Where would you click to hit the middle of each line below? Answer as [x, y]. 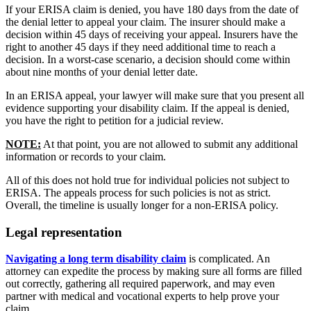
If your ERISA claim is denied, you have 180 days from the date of [152, 9]
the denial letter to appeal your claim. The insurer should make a [145, 22]
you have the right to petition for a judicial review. [115, 120]
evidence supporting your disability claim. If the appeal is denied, [148, 108]
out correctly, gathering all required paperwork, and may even [140, 284]
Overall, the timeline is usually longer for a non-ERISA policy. [142, 205]
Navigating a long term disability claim [96, 259]
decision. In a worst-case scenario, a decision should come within [148, 59]
